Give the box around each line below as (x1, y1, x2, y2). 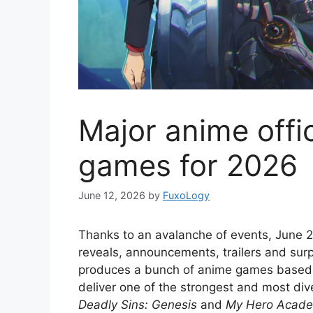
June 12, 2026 (78, 189, 145, 202)
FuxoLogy (163, 189, 210, 202)
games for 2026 (78, 147, 298, 184)
